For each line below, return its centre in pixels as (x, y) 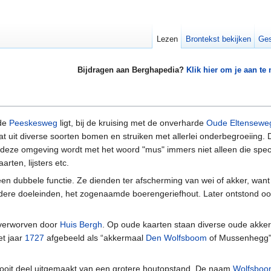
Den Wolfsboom (176, 238)
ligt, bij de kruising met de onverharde (132, 123)
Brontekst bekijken (218, 39)
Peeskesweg (33, 123)
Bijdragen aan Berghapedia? (132, 70)
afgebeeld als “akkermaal (95, 238)
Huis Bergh (81, 225)
